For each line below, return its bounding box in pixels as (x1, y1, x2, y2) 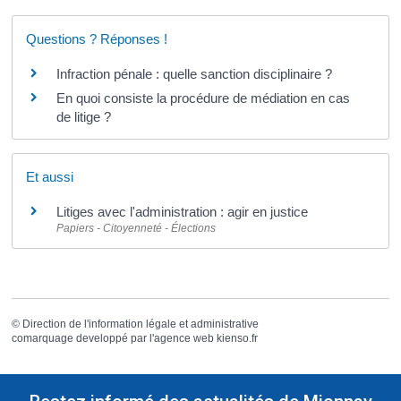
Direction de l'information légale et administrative (22, 318, 260, 330)
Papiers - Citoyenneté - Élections (56, 221, 217, 235)
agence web (154, 332, 215, 345)
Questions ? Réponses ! (26, 30, 168, 47)
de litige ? (56, 108, 112, 124)
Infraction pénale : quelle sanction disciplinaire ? (56, 65, 333, 81)
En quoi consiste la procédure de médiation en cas (56, 90, 351, 106)
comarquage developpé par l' (12, 332, 155, 345)
